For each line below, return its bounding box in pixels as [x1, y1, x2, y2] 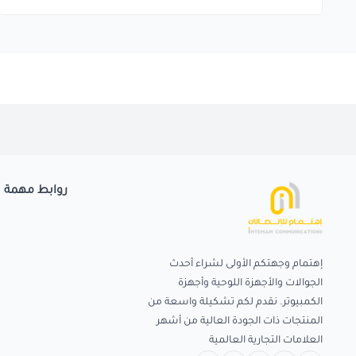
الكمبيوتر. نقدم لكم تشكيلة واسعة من [148, 297, 323, 308]
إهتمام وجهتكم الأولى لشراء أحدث [169, 259, 323, 270]
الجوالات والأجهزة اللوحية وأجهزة [178, 278, 323, 289]
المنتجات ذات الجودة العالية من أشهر [157, 316, 323, 327]
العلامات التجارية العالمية [209, 335, 323, 346]
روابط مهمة [4, 185, 68, 198]
